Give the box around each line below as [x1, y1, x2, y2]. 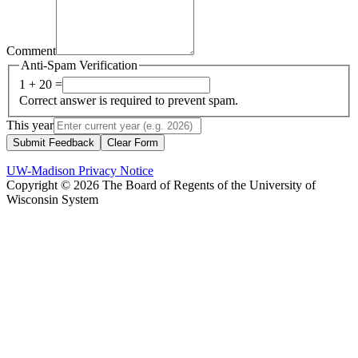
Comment [6, 43, 56, 58]
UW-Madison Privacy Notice [6, 164, 153, 178]
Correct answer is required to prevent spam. [19, 93, 238, 108]
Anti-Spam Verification [21, 58, 137, 72]
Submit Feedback [13, 137, 94, 149]
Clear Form [107, 137, 158, 149]
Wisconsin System [6, 193, 98, 207]
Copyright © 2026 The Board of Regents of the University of [6, 178, 316, 193]
